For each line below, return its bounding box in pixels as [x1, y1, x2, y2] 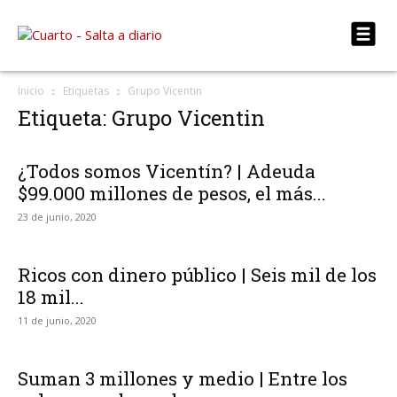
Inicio [18, 83, 44, 98]
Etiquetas [63, 83, 109, 98]
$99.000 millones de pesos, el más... [18, 181, 326, 206]
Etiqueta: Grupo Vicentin [18, 104, 265, 132]
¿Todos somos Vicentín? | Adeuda [18, 159, 315, 183]
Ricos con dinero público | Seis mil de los [18, 262, 377, 287]
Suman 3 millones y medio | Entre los [18, 366, 347, 391]
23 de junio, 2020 [18, 210, 97, 223]
